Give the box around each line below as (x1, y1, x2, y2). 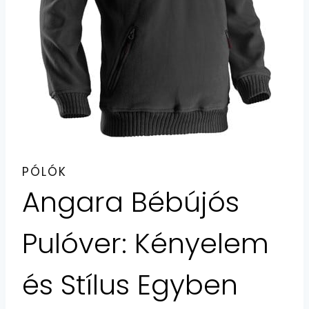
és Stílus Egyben (22, 266, 238, 304)
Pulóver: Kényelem (22, 224, 269, 263)
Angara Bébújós (22, 183, 239, 221)
